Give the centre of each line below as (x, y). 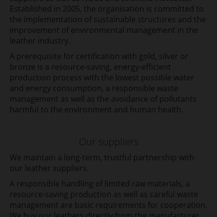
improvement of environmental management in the (104, 30)
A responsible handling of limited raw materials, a (100, 184)
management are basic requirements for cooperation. (108, 205)
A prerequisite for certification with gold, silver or (99, 56)
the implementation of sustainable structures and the (108, 20)
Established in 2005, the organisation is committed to (107, 9)
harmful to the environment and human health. (97, 110)
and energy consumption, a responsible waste (94, 88)
